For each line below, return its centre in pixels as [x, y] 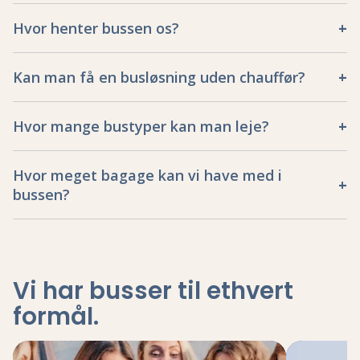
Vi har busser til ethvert [153, 291]
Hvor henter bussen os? [96, 29]
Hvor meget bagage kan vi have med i [147, 176]
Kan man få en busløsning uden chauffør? [159, 78]
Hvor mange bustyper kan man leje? [141, 127]
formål [53, 317]
